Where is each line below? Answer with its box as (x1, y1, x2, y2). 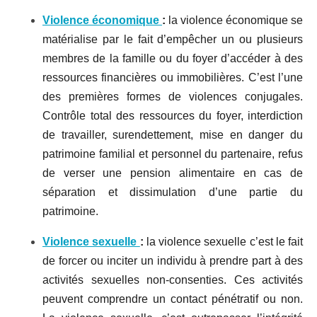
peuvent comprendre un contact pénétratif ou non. (42, 292, 303, 305)
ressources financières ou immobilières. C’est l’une (42, 71, 303, 83)
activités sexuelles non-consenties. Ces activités (42, 273, 303, 286)
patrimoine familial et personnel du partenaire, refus (42, 147, 303, 160)
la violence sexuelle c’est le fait (143, 235, 303, 248)
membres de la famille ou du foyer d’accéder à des (42, 52, 303, 64)
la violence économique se (166, 13, 303, 26)
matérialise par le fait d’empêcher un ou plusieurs (42, 33, 303, 45)
